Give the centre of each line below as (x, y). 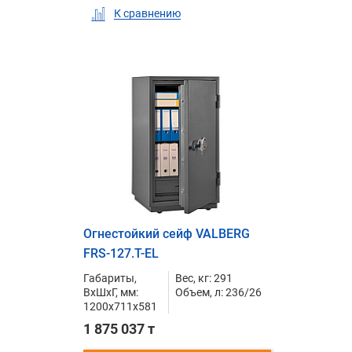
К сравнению (147, 14)
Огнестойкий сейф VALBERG (167, 233)
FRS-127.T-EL (121, 253)
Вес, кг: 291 (203, 278)
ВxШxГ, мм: (111, 292)
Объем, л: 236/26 (218, 292)
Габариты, (110, 278)
